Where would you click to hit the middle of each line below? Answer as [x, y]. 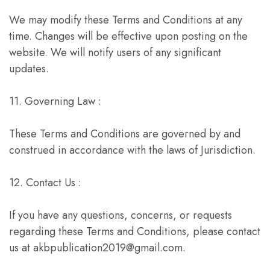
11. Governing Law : [55, 101]
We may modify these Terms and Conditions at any [126, 20]
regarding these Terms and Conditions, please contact [135, 231]
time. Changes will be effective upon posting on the [128, 36]
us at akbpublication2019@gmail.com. [97, 248]
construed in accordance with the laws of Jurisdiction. [132, 150]
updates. [29, 69]
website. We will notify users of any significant [115, 52]
